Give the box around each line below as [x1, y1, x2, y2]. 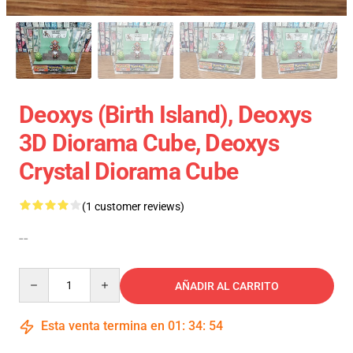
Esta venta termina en [38, 318, 168, 334]
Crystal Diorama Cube [19, 158, 238, 186]
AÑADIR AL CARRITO [175, 280, 279, 293]
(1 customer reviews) [82, 200, 184, 214]
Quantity [18, 269, 61, 282]
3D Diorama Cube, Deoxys [19, 129, 279, 158]
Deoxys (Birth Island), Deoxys [19, 101, 312, 129]
